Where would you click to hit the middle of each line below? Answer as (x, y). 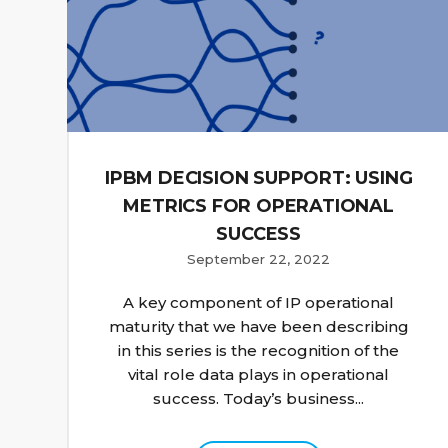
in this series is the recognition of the (259, 351)
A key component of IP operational (259, 303)
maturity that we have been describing (258, 327)
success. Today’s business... (259, 399)
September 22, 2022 (259, 259)
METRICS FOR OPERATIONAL (258, 206)
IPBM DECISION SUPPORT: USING (258, 178)
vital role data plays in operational (259, 375)
